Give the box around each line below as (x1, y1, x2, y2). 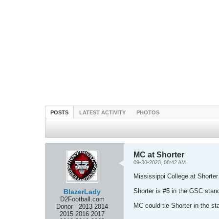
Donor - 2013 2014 (56, 203, 108, 210)
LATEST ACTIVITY (79, 109, 126, 115)
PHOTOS (136, 109, 159, 115)
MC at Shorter (133, 151, 184, 159)
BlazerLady (64, 188, 101, 196)
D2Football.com (60, 196, 105, 203)
